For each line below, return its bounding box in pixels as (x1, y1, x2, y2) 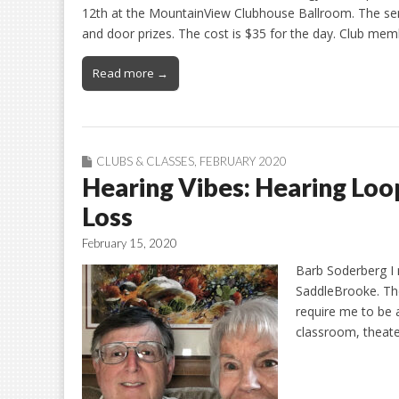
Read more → (93, 65, 168, 82)
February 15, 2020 (82, 236, 177, 251)
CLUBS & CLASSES (96, 154, 194, 169)
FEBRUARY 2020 (199, 154, 287, 169)
